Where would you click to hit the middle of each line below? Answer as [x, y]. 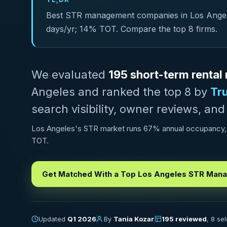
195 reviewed [184, 219]
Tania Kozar [134, 219]
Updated [53, 219]
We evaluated [70, 74]
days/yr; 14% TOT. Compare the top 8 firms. [132, 29]
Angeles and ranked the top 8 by [121, 92]
